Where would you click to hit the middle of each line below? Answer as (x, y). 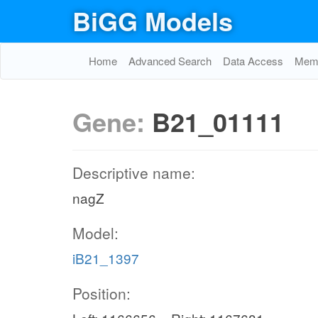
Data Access (253, 61)
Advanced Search (170, 61)
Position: (102, 293)
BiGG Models (153, 21)
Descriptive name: (134, 172)
